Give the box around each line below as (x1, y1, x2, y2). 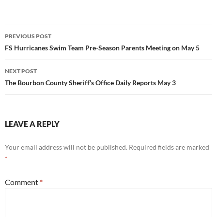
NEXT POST (5, 67, 37, 75)
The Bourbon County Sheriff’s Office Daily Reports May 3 (5, 78, 176, 87)
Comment (5, 177, 40, 186)
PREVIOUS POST (5, 32, 51, 40)
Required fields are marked (129, 143, 209, 151)
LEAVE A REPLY (5, 119, 60, 128)
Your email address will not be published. (5, 143, 127, 151)
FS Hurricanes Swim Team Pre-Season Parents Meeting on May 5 (5, 44, 200, 52)
